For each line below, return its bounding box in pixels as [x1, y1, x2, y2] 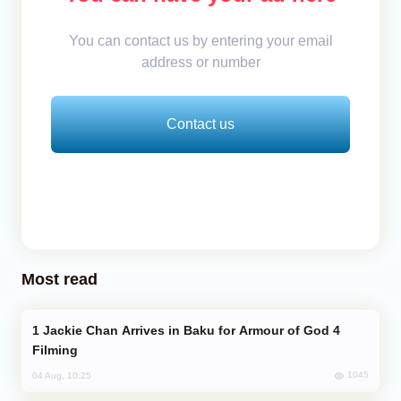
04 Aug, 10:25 [32, 370, 91, 380]
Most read [21, 269, 98, 288]
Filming [32, 342, 78, 357]
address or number [141, 54, 260, 70]
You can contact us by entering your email [68, 32, 333, 48]
